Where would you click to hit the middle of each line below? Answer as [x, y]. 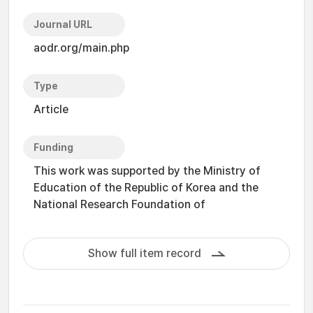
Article [51, 109]
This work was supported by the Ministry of [147, 171]
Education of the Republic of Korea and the [146, 188]
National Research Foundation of [119, 204]
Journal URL [63, 24]
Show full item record [144, 253]
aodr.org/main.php [81, 48]
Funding [53, 147]
